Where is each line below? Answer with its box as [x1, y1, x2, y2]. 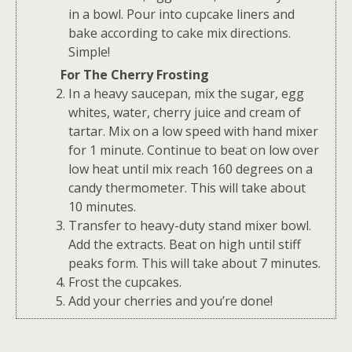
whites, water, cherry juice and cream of [68, 104, 301, 122]
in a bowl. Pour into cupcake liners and [68, 5, 295, 24]
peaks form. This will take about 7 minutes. [68, 255, 321, 273]
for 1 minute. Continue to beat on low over [68, 141, 319, 159]
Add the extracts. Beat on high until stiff [68, 236, 301, 254]
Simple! [68, 43, 110, 61]
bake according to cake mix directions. [68, 24, 291, 42]
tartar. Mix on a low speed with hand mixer [68, 123, 318, 141]
